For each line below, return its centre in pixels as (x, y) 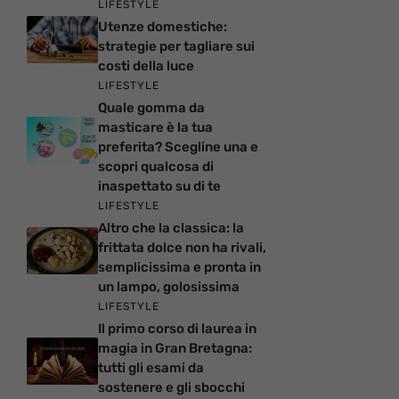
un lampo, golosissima (169, 287)
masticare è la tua (155, 128)
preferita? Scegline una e (178, 147)
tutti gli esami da (151, 368)
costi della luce (146, 66)
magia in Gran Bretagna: (175, 349)
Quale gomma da (151, 108)
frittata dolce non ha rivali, (182, 248)
